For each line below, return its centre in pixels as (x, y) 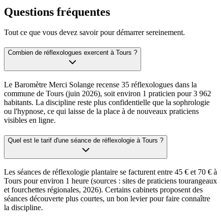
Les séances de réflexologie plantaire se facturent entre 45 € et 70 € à (110, 172)
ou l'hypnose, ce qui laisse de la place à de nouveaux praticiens (101, 111)
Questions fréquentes (57, 12)
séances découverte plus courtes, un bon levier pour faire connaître (107, 199)
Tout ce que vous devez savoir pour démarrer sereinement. (94, 33)
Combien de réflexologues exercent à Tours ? (73, 53)
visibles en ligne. (30, 120)
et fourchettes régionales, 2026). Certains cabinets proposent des (103, 190)
